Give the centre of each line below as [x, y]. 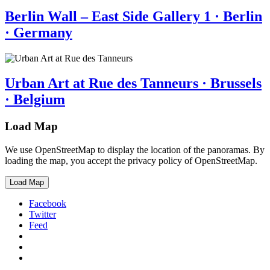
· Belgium [35, 100]
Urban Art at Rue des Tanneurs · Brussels [133, 83]
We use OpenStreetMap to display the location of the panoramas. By [135, 150]
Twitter [42, 215]
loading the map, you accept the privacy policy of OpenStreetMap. [131, 161]
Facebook [48, 204]
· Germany [39, 32]
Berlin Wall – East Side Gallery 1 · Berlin [133, 16]
